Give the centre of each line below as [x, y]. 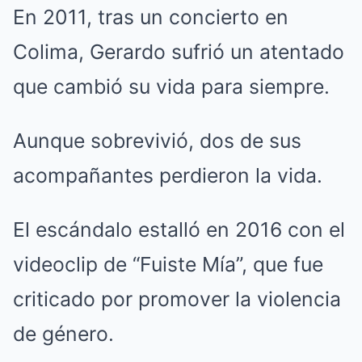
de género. [63, 334]
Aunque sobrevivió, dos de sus [157, 141]
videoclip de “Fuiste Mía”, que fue [168, 265]
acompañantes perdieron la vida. [168, 176]
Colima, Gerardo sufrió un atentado [179, 52]
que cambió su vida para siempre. [171, 87]
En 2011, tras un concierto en [151, 17]
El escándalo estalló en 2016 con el [179, 230]
